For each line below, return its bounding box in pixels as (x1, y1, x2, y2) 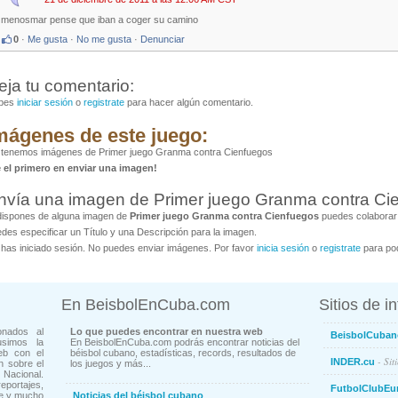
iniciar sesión (17, 97, 73, 108)
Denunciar (140, 34, 185, 45)
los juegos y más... (70, 358, 151, 370)
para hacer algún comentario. (124, 97, 253, 108)
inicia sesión (257, 243, 309, 254)
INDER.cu (330, 356, 375, 368)
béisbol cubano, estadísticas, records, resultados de (70, 347, 296, 359)
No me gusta (76, 34, 131, 45)
